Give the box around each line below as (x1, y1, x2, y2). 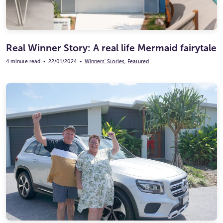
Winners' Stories (85, 58, 124, 65)
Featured (127, 58, 149, 65)
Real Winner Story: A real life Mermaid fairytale (6, 42, 217, 54)
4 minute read (6, 58, 40, 65)
